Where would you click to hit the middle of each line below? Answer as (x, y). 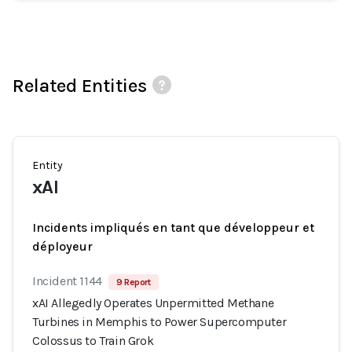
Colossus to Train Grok (93, 341)
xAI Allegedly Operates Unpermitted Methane (153, 303)
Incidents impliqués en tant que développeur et (173, 227)
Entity (48, 165)
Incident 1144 (67, 281)
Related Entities (80, 86)
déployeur (62, 246)
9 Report (133, 282)
